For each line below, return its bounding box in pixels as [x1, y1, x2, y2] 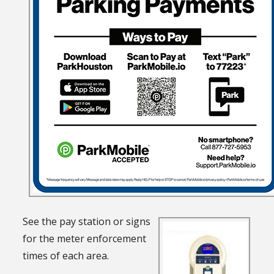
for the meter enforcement [23, 232, 147, 246]
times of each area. [23, 249, 109, 263]
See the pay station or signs [23, 215, 151, 229]
